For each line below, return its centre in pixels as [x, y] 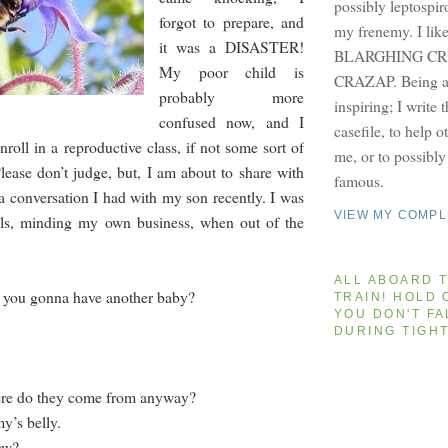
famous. [359, 180]
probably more [231, 97]
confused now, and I [231, 122]
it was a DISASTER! [231, 47]
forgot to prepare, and [231, 22]
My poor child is [231, 72]
